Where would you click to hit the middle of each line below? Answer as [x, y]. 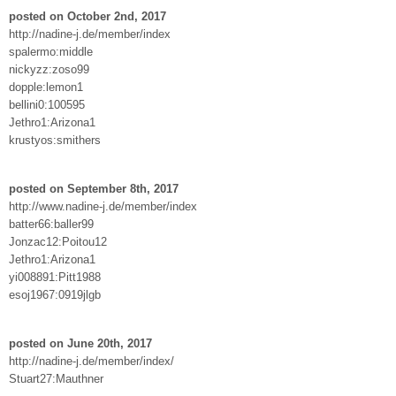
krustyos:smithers [55, 140]
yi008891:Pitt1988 [55, 277]
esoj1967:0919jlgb [55, 294]
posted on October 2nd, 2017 [88, 16]
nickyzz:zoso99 [49, 69]
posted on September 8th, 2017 [94, 188]
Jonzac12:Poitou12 [58, 241]
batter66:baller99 [51, 224]
